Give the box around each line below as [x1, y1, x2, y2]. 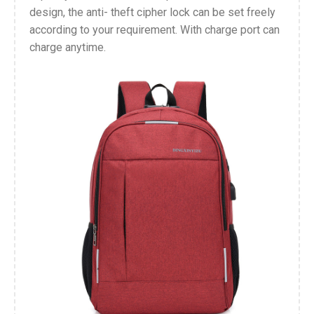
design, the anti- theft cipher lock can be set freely [29, 6, 275, 19]
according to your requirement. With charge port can [29, 23, 280, 36]
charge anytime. [29, 41, 106, 54]
